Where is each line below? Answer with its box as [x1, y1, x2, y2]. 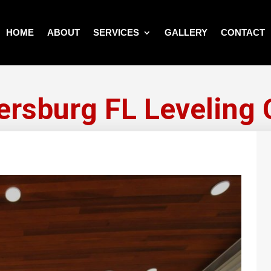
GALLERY [164, 27, 207, 38]
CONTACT [220, 27, 265, 38]
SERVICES [93, 27, 139, 38]
